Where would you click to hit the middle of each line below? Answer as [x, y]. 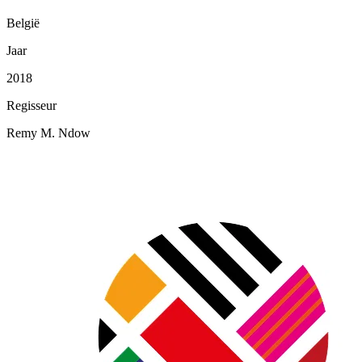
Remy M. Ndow [48, 133]
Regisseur [32, 105]
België [23, 23]
